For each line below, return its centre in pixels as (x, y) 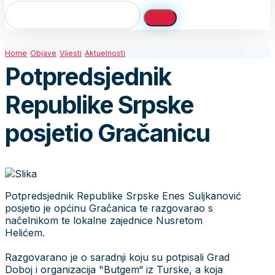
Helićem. (26, 232)
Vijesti (71, 53)
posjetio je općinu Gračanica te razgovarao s (109, 208)
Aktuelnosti (105, 53)
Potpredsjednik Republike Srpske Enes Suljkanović (123, 196)
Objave (43, 53)
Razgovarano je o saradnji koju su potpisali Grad (117, 257)
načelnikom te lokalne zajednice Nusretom (104, 220)
